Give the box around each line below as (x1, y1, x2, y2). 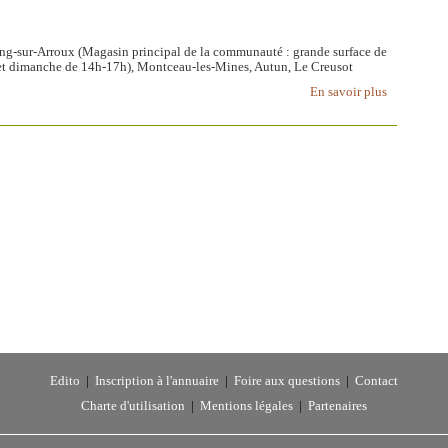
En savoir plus (310, 85, 388, 99)
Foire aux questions (234, 374, 340, 388)
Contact (355, 374, 398, 388)
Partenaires (308, 399, 367, 413)
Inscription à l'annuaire (95, 374, 219, 388)
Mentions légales (200, 399, 293, 413)
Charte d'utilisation (81, 399, 185, 413)
